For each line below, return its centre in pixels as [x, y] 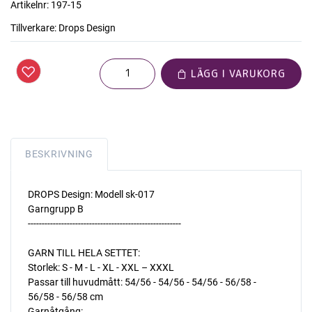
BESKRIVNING [59, 154]
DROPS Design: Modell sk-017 [91, 195]
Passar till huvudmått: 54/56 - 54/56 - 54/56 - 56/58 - [142, 282]
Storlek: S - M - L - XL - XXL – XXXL [101, 268]
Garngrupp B [56, 209]
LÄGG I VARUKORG [236, 74]
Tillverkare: [33, 28]
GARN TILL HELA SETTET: [84, 253]
